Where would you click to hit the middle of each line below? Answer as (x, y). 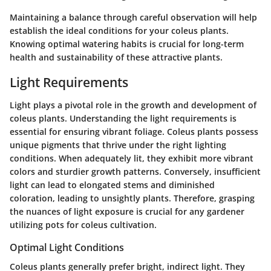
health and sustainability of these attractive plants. (116, 57)
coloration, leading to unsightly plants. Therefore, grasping (132, 198)
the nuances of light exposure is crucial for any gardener (127, 211)
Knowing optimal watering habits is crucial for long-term (127, 44)
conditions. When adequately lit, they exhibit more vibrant (132, 158)
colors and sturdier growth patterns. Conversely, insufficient (135, 171)
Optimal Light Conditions (67, 247)
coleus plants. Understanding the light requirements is (123, 118)
